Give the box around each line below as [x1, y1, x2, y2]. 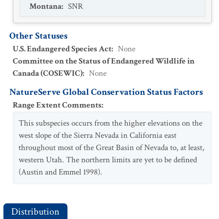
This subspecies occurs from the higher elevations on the [19, 118, 202, 129]
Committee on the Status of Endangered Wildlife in [13, 56, 195, 66]
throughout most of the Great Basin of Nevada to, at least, [19, 142, 204, 153]
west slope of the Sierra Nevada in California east [19, 130, 176, 141]
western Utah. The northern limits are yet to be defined [19, 154, 197, 165]
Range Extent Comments [13, 100, 102, 110]
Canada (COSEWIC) [13, 68, 83, 79]
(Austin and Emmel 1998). [19, 167, 102, 177]
